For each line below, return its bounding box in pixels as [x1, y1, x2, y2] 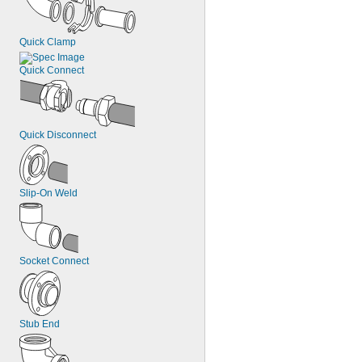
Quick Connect [19, 65, 84, 76]
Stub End [19, 318, 60, 330]
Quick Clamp [19, 36, 76, 48]
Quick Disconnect [19, 129, 96, 141]
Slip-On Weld [19, 187, 78, 199]
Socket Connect [19, 255, 89, 267]
